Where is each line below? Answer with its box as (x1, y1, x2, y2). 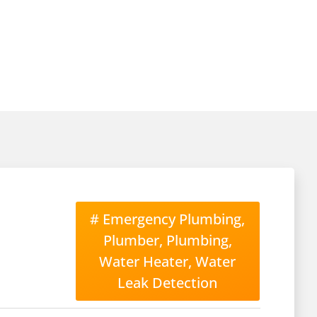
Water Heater (99, 252, 189, 271)
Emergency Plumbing (103, 209, 242, 229)
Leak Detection (117, 273, 218, 292)
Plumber (103, 231, 159, 250)
